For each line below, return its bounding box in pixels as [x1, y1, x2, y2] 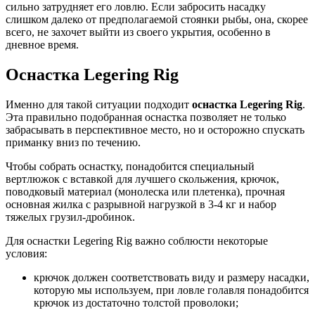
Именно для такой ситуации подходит [6, 98, 192, 110]
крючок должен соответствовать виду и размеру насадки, [34, 271, 309, 283]
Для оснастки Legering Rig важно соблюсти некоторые [6, 234, 268, 247]
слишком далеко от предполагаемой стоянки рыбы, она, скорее [6, 13, 308, 26]
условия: [6, 247, 47, 259]
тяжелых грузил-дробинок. [6, 210, 135, 223]
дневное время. [6, 39, 79, 51]
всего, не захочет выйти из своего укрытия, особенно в [6, 26, 271, 39]
